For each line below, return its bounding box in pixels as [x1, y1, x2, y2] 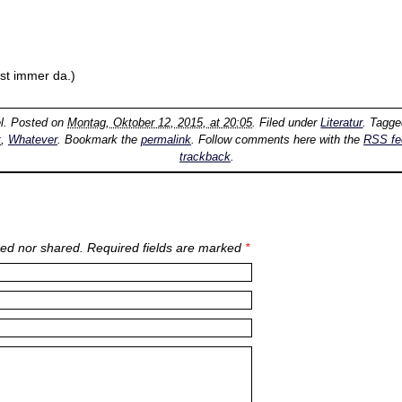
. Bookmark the [57, 133, 141, 147]
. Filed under [252, 116, 321, 130]
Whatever [7, 133, 57, 147]
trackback [179, 150, 231, 164]
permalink [140, 133, 191, 147]
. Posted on [4, 116, 68, 130]
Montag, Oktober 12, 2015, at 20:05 [67, 116, 253, 130]
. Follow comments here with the [190, 133, 363, 147]
